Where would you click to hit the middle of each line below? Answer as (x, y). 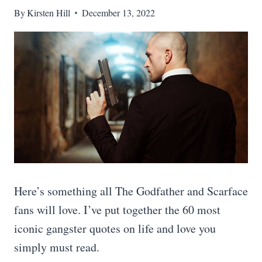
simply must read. (57, 247)
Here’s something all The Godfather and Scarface (131, 191)
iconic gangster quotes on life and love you (115, 228)
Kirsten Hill (49, 13)
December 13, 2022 (119, 13)
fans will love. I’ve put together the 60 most (117, 210)
